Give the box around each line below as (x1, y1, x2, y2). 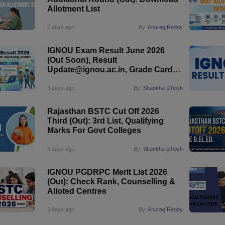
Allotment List (47, 5, 100, 13)
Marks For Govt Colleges (47, 126, 141, 135)
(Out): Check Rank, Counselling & (47, 177, 175, 186)
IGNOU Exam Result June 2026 (47, 46, 165, 55)
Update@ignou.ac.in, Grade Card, (47, 65, 175, 74)
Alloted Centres (47, 187, 106, 195)
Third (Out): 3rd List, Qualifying (47, 117, 164, 125)
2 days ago (47, 24, 74, 30)
